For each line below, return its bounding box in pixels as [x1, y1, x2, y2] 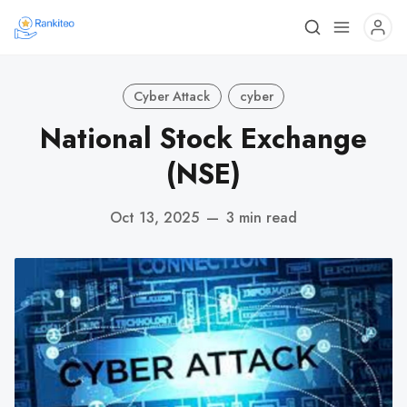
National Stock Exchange [40, 118, 367, 159]
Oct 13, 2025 [110, 206, 199, 228]
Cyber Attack [134, 86, 211, 105]
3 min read [226, 206, 297, 228]
